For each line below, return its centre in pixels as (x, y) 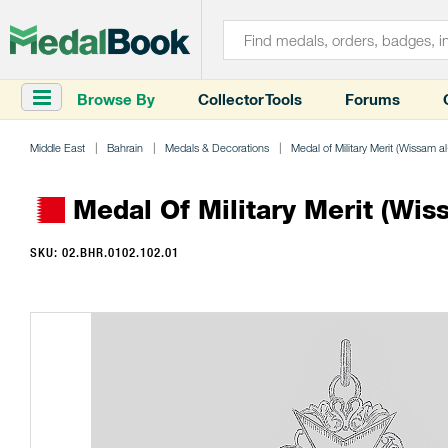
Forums (372, 99)
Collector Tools (250, 99)
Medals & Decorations (217, 147)
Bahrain (125, 147)
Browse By (116, 99)
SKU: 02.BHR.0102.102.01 (104, 252)
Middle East (57, 147)
